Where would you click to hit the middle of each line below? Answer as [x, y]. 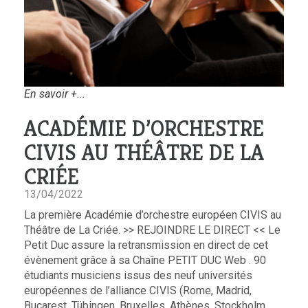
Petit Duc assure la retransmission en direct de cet [146, 245]
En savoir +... [55, 93]
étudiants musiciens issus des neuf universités [138, 275]
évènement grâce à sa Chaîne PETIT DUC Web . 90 [145, 260]
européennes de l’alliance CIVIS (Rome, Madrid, [138, 290]
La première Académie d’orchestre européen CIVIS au [153, 214]
